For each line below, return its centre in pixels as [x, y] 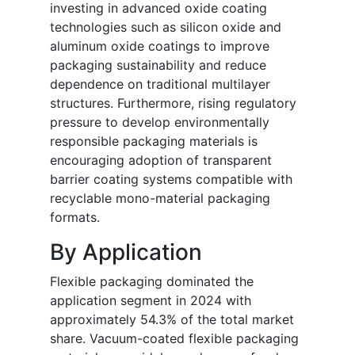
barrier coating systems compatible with [171, 179]
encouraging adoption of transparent [161, 160]
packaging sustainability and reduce [158, 65]
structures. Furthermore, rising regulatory [173, 103]
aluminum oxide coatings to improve [160, 46]
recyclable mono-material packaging [160, 198]
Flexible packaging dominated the [152, 282]
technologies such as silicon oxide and [166, 27]
